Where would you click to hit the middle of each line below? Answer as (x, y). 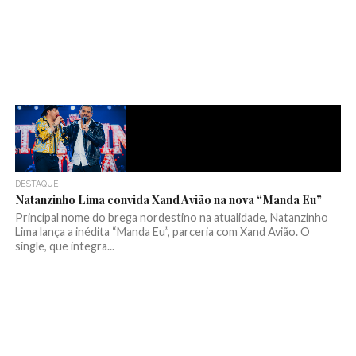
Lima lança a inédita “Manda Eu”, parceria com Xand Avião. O (162, 232)
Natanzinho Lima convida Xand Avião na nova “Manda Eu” (168, 200)
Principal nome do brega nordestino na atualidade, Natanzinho (171, 218)
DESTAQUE (37, 184)
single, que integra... (64, 246)
